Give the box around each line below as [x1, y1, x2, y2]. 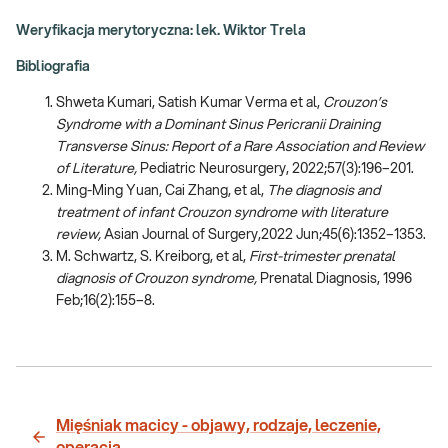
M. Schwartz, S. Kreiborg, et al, [56, 249, 249, 264]
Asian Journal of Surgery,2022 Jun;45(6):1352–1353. [101, 227, 426, 242]
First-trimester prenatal [249, 249, 395, 264]
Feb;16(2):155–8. [56, 293, 155, 308]
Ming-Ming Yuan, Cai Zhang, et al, [56, 183, 267, 198]
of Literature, [56, 161, 140, 176]
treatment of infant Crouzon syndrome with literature [56, 205, 388, 220]
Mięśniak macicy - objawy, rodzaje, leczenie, [56, 417, 381, 434]
